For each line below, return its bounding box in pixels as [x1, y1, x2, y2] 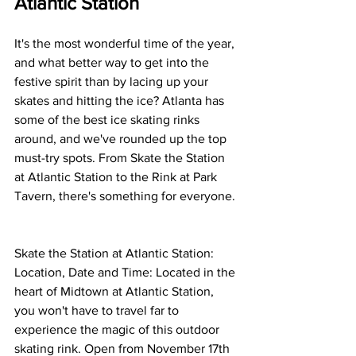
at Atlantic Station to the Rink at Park [14, 170, 220, 184]
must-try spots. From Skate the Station [14, 151, 228, 165]
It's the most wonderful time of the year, [14, 37, 238, 51]
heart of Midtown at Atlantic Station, [14, 284, 217, 299]
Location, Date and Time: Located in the [14, 265, 238, 280]
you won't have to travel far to [14, 304, 182, 318]
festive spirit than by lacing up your [14, 75, 211, 89]
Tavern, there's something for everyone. [14, 189, 238, 203]
